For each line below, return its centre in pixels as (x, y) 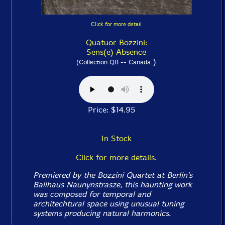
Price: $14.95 (116, 110)
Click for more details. (116, 158)
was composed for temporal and (92, 194)
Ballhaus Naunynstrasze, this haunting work (113, 185)
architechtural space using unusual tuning (109, 204)
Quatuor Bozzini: (116, 43)
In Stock (116, 139)
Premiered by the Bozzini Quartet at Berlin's (113, 175)
